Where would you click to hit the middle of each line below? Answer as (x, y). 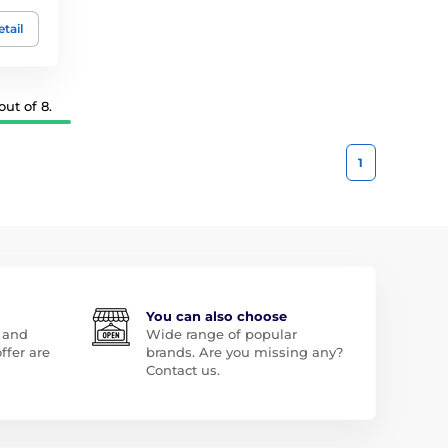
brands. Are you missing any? (244, 351)
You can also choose (216, 315)
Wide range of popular (221, 333)
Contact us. (182, 369)
